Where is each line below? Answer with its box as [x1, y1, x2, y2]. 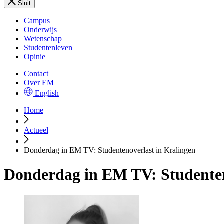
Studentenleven [24, 43, 72, 52]
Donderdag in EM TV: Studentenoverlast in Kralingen [24, 146, 195, 154]
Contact [24, 69, 48, 78]
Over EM [24, 78, 54, 87]
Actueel [24, 126, 48, 134]
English [35, 89, 59, 97]
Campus [24, 16, 50, 25]
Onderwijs [24, 25, 57, 34]
